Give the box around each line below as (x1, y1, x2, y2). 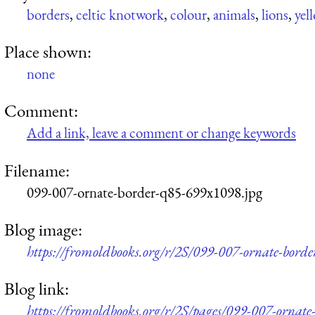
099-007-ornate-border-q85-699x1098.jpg (27, 182, 262, 202)
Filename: (4, 158, 70, 181)
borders (27, 4, 70, 24)
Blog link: (4, 277, 69, 300)
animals (213, 4, 255, 24)
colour (170, 4, 207, 24)
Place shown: (4, 39, 91, 63)
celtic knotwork (76, 4, 164, 24)
